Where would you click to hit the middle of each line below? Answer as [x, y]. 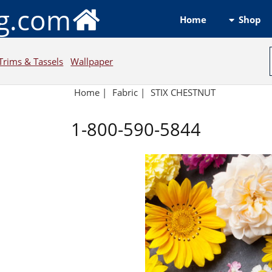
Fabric [125, 93]
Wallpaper [92, 61]
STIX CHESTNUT [183, 93]
